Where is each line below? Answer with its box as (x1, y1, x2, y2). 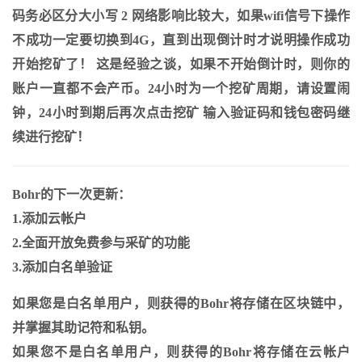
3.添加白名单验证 (12, 260, 112, 274)
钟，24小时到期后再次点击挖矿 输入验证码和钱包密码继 (12, 106, 350, 120)
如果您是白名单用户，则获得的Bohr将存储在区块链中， (12, 297, 350, 310)
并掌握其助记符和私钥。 (12, 321, 154, 335)
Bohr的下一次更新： (12, 187, 131, 201)
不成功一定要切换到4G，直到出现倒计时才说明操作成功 (12, 33, 350, 47)
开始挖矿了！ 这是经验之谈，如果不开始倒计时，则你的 (12, 57, 350, 71)
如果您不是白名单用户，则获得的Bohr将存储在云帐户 (12, 345, 350, 359)
